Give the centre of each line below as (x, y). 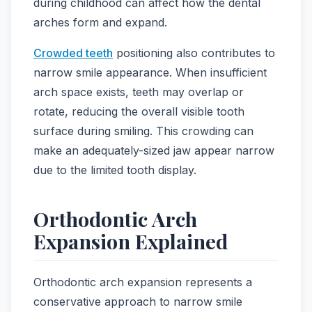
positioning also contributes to (194, 53)
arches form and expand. (100, 23)
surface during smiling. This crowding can (143, 131)
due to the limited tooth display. (115, 170)
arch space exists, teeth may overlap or (139, 92)
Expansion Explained (131, 241)
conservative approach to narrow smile (138, 302)
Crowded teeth (73, 53)
